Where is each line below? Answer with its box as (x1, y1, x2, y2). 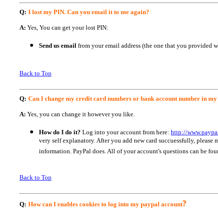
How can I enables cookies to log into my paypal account (28, 200, 182, 208)
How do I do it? (39, 128, 81, 136)
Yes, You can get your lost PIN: (26, 24, 109, 31)
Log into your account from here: (81, 128, 171, 136)
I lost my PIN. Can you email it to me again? (28, 8, 149, 16)
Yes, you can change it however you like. (26, 110, 135, 118)
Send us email (39, 42, 78, 49)
